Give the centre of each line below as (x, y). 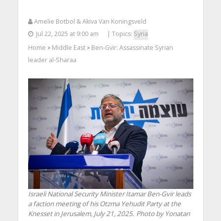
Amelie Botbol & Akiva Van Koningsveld (90, 22)
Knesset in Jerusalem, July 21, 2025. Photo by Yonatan (109, 213)
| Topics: (120, 34)
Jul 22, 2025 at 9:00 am (67, 34)
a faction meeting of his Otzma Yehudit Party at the (104, 203)
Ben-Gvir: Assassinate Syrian (132, 48)
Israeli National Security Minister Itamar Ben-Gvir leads (109, 194)
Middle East (68, 48)
